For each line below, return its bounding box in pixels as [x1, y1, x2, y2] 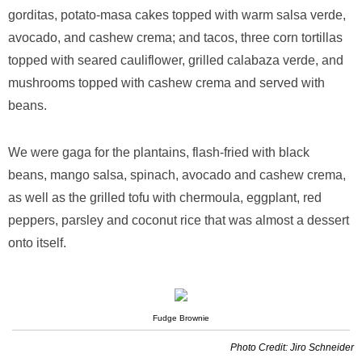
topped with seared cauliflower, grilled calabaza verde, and [8, 53, 343, 67]
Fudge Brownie [153, 314, 209, 322]
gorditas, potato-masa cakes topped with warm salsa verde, [8, 8, 346, 22]
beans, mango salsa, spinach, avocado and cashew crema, [8, 168, 346, 182]
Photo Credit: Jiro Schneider [230, 342, 354, 353]
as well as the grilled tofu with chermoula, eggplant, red [8, 191, 322, 204]
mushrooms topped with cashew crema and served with [8, 76, 325, 90]
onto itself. [8, 236, 66, 250]
